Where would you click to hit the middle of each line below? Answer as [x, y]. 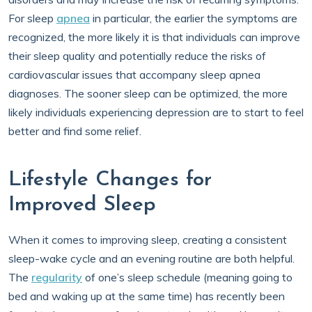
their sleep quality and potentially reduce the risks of [137, 56]
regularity [57, 277]
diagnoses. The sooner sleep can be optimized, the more [148, 93]
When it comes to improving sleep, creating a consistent [148, 240]
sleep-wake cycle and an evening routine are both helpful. [151, 258]
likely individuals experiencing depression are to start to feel [156, 112]
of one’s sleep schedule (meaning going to [187, 277]
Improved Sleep [86, 205]
